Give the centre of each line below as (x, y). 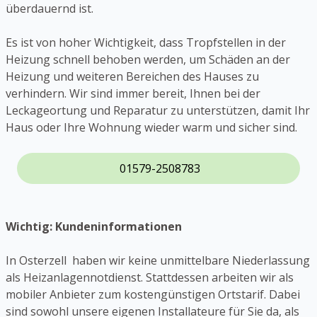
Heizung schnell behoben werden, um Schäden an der (148, 60)
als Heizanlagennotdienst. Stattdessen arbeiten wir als (150, 278)
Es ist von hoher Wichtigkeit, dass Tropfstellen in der (146, 43)
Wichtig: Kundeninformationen (94, 227)
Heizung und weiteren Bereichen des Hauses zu (132, 77)
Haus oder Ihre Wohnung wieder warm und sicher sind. (151, 128)
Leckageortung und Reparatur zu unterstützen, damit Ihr (158, 111)
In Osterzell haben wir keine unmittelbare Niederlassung (158, 261)
